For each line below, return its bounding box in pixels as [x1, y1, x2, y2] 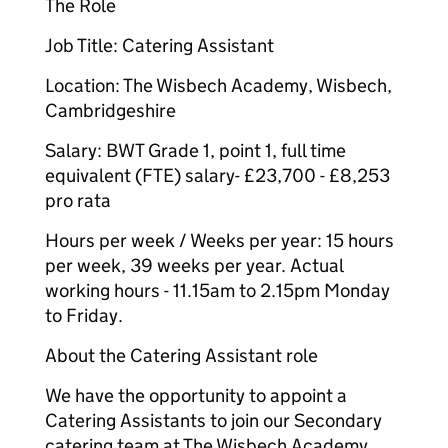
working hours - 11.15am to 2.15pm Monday [45, 279, 390, 302]
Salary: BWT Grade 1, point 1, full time [45, 139, 346, 162]
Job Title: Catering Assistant [45, 34, 274, 57]
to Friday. [45, 304, 123, 327]
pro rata [45, 189, 111, 212]
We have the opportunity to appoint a [45, 384, 347, 407]
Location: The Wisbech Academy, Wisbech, [45, 74, 392, 97]
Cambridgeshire [45, 99, 176, 122]
